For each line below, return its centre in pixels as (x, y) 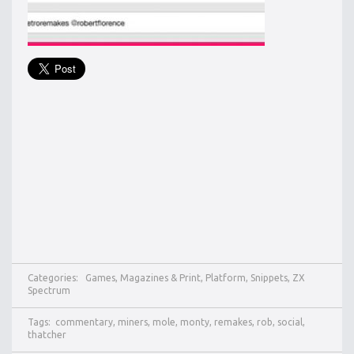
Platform (226, 277)
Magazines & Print (160, 277)
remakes (233, 322)
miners (133, 322)
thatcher (47, 334)
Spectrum (49, 290)
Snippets (269, 277)
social (290, 322)
